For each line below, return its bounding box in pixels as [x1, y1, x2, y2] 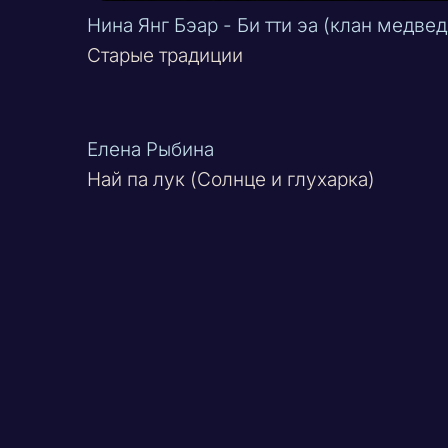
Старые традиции [87, 43, 244, 67]
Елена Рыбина [87, 137, 215, 161]
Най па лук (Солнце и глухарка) [87, 167, 376, 191]
